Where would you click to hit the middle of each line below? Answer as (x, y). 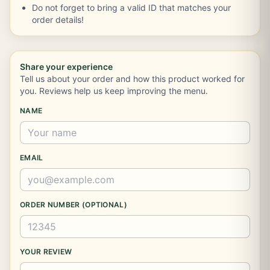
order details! (58, 20)
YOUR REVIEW (46, 252)
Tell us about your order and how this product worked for (132, 79)
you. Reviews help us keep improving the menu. (114, 91)
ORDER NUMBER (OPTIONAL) (74, 205)
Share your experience (66, 67)
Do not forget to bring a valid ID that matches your (131, 8)
